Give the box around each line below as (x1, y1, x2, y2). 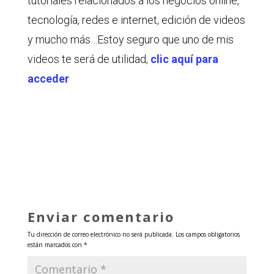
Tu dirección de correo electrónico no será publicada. (27, 229, 174, 239)
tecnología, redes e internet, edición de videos (27, 13, 245, 26)
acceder (27, 72, 69, 85)
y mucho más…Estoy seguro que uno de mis (27, 32, 234, 46)
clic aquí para (150, 52, 218, 65)
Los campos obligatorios (175, 229, 240, 239)
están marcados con (27, 240, 84, 249)
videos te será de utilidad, (27, 52, 150, 65)
